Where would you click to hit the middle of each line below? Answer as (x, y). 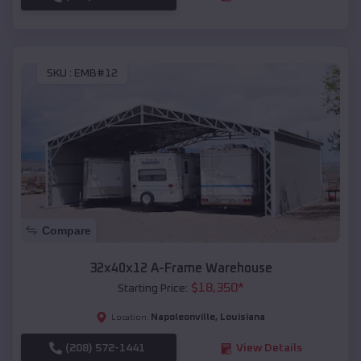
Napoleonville (183, 318)
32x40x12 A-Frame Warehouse (180, 269)
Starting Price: (152, 289)
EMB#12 (96, 74)
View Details (269, 349)
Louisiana (243, 318)
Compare (66, 231)
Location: (130, 318)
